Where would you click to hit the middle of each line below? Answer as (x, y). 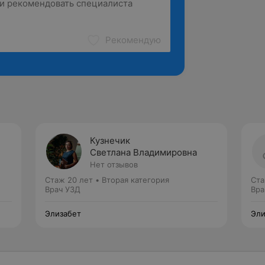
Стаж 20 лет (69, 180)
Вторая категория (135, 180)
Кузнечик (110, 140)
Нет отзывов (114, 164)
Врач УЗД (63, 189)
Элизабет (63, 214)
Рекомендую (133, 40)
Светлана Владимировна (143, 152)
